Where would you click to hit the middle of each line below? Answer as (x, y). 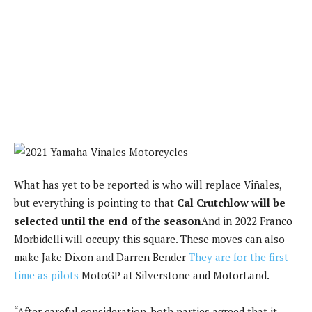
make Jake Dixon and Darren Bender (101, 257)
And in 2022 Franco (247, 220)
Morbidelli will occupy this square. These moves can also (149, 239)
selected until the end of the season (108, 220)
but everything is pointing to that (95, 202)
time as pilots (46, 275)
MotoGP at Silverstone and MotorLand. (174, 275)
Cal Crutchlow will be (231, 202)
